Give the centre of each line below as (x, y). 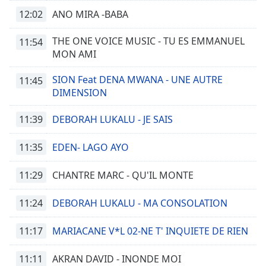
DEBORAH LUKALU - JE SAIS (113, 119)
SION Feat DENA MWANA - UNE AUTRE (137, 80)
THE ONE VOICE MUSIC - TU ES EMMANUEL (148, 41)
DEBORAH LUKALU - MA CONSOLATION (140, 203)
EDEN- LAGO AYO (91, 147)
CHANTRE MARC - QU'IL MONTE (123, 175)
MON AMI (74, 54)
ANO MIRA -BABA (90, 14)
